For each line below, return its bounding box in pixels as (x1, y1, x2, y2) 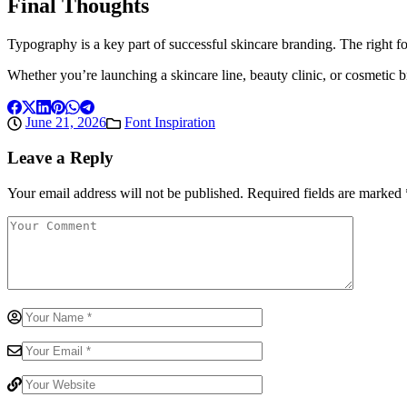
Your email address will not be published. (7, 184, 243, 201)
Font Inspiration (124, 114, 215, 131)
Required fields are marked (243, 184, 405, 201)
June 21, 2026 (25, 114, 106, 131)
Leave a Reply (7, 147, 114, 167)
